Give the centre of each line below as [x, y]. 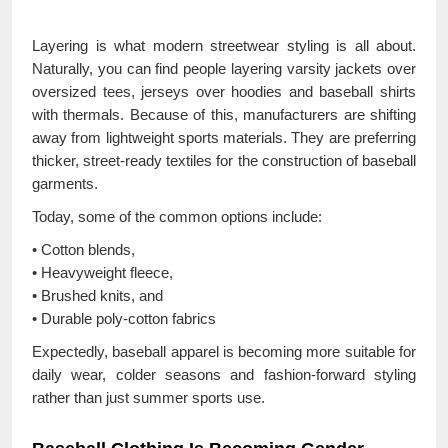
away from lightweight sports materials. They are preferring [224, 137]
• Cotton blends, [83, 249]
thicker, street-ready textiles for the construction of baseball [224, 160]
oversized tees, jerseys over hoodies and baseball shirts [224, 91]
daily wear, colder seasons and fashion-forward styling [224, 374]
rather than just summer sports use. [148, 397]
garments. [65, 183]
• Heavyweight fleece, [102, 272]
